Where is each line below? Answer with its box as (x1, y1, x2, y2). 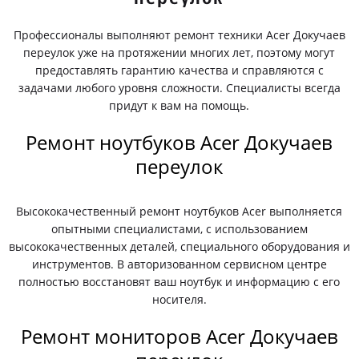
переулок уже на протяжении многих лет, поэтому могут (23, 45, 336, 60)
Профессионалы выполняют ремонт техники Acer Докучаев (13, 27, 345, 42)
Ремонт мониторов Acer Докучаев (20, 323, 338, 349)
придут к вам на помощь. (109, 98, 250, 113)
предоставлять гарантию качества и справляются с (34, 63, 324, 78)
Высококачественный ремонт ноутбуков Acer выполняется (16, 204, 343, 219)
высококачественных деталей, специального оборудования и (8, 239, 350, 254)
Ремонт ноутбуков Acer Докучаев (26, 129, 333, 155)
